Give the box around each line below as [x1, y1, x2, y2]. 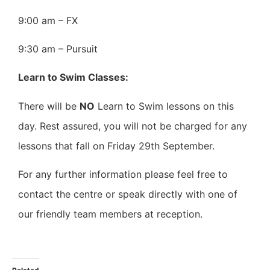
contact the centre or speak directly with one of [18, 188, 237, 201]
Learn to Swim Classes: [18, 71, 128, 84]
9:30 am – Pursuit [18, 42, 98, 55]
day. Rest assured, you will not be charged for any [18, 119, 247, 132]
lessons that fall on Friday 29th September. [18, 139, 215, 152]
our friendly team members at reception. [18, 208, 202, 221]
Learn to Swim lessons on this [95, 99, 234, 112]
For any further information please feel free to [18, 168, 228, 181]
